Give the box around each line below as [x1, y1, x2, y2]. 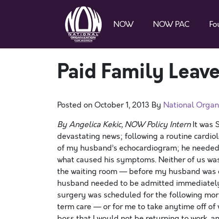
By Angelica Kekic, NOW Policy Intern [57, 119, 191, 130]
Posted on [57, 100, 94, 110]
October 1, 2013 [94, 100, 150, 110]
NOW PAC [153, 19, 190, 30]
